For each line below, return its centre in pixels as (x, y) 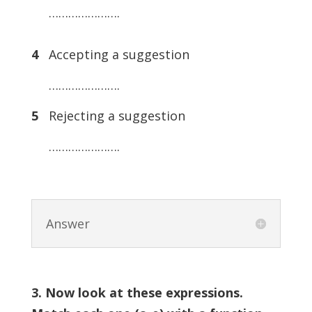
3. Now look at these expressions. (137, 292)
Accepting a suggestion (117, 54)
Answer (68, 224)
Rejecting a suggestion (115, 116)
